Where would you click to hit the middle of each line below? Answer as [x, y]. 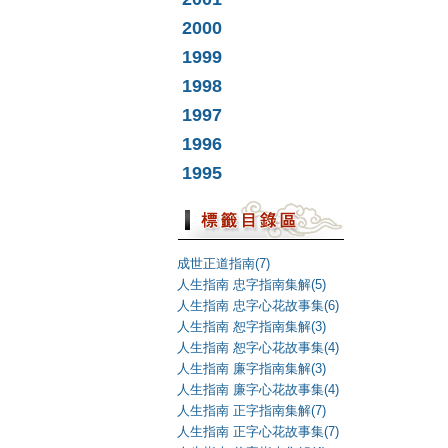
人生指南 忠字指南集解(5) [251, 284]
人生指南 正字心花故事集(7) [258, 431]
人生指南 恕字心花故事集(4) [258, 347]
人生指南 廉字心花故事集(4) [258, 389]
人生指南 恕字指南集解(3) [251, 326]
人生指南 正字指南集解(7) [251, 410]
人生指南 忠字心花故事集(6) [258, 305]
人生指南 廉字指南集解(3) [251, 368]
